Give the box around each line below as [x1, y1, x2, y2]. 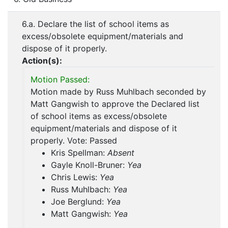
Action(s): [22, 55, 62, 66]
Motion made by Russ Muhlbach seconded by [31, 87, 206, 97]
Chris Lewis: [51, 172, 100, 183]
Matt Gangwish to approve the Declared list [31, 99, 199, 109]
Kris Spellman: [51, 148, 107, 158]
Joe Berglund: [51, 196, 106, 207]
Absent [107, 148, 134, 158]
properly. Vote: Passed [31, 135, 117, 146]
